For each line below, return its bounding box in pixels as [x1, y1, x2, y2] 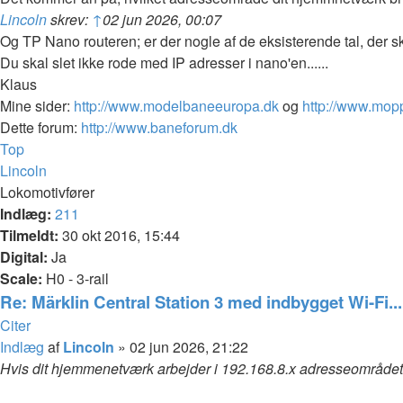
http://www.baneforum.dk [81, 117, 237, 138]
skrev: [47, 9, 92, 30]
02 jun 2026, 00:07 [103, 9, 221, 30]
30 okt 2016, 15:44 [58, 225, 180, 246]
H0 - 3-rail [42, 268, 109, 289]
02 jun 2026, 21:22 [130, 336, 248, 357]
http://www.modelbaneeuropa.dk [74, 95, 279, 116]
